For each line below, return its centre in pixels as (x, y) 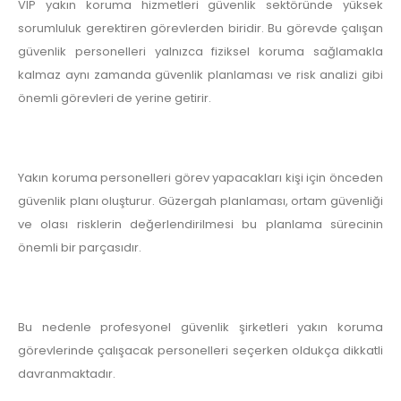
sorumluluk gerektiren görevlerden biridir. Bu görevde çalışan (200, 28)
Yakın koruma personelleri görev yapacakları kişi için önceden (200, 177)
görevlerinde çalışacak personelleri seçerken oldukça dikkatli (200, 350)
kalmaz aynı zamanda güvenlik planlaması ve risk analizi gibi (200, 74)
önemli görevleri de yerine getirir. (115, 98)
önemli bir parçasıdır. (80, 247)
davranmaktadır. (67, 373)
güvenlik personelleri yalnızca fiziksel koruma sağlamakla (200, 51)
